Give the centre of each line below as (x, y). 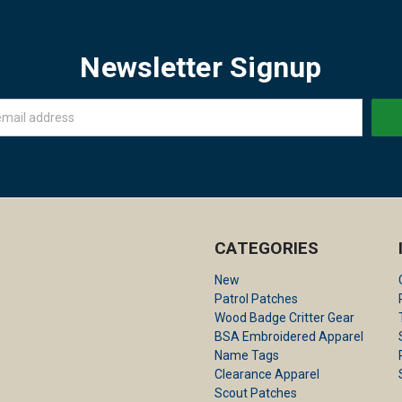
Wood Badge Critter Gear (285, 318)
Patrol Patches (257, 299)
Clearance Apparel (267, 375)
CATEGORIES (267, 249)
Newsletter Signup (201, 68)
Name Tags (247, 356)
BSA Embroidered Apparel (289, 337)
